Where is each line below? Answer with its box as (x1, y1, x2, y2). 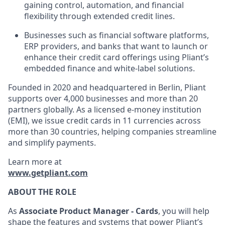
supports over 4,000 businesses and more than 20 (8, 93, 198, 104)
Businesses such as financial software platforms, (24, 30, 209, 41)
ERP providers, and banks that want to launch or (24, 41, 208, 52)
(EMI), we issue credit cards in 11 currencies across (8, 115, 201, 126)
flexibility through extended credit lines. (24, 11, 175, 22)
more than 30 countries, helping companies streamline (8, 126, 216, 137)
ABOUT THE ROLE (8, 186, 76, 197)
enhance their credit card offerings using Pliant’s (24, 52, 209, 63)
